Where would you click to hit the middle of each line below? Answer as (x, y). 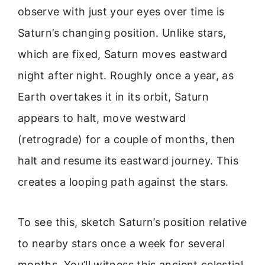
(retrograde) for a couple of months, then (127, 140)
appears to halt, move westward (102, 118)
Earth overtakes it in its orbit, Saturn (114, 97)
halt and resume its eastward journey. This (128, 161)
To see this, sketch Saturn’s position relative (132, 222)
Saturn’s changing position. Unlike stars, (122, 33)
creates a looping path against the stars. (123, 182)
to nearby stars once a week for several (122, 244)
